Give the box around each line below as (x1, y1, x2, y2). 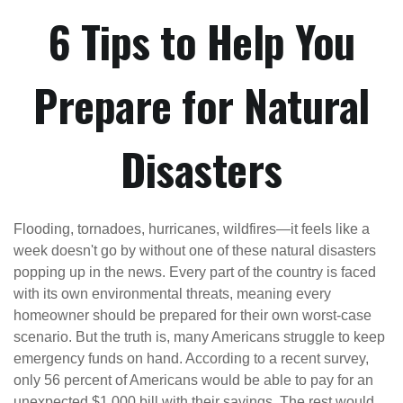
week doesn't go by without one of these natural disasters (13, 243, 376, 258)
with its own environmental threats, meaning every (13, 286, 331, 301)
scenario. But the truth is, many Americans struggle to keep (13, 329, 385, 345)
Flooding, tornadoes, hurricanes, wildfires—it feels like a (13, 221, 370, 237)
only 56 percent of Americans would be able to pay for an (13, 372, 373, 388)
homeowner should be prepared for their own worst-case (13, 308, 372, 323)
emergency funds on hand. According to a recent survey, (13, 351, 369, 366)
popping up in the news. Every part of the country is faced (13, 264, 376, 280)
